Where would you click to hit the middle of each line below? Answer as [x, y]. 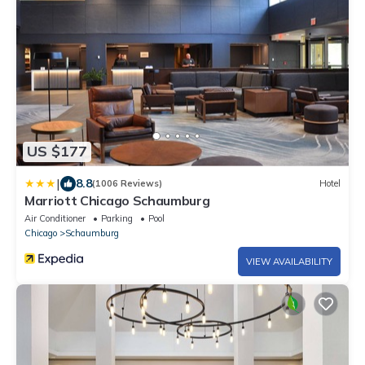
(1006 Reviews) [127, 184]
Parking [117, 218]
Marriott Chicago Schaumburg [117, 200]
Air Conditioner [55, 218]
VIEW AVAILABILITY [289, 261]
